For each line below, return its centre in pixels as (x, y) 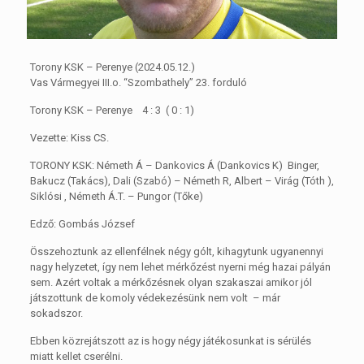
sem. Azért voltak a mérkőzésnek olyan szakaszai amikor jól (171, 282)
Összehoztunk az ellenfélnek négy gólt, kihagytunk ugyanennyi (176, 251)
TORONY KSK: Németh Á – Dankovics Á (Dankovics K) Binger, (174, 165)
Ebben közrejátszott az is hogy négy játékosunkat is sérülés (170, 340)
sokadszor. (56, 313)
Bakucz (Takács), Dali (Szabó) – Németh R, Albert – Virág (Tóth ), (182, 180)
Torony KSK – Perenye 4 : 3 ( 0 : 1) (112, 110)
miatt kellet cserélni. (76, 356)
